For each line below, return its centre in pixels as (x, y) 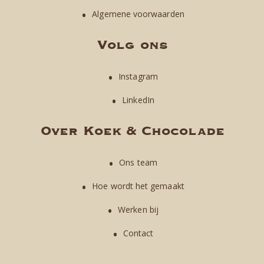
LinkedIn (138, 100)
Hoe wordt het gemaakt (138, 186)
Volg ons (133, 45)
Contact (138, 233)
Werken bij (138, 210)
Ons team (138, 163)
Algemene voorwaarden (138, 14)
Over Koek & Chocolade (133, 131)
